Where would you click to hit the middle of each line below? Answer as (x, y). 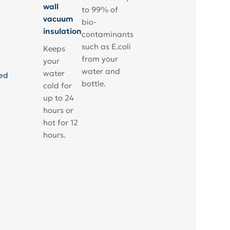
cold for (57, 85)
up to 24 (58, 98)
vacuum (58, 18)
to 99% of (100, 9)
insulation (62, 31)
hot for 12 (60, 122)
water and (101, 71)
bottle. (93, 83)
